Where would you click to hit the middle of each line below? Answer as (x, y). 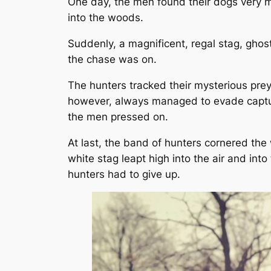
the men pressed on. (118, 116)
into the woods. (106, 18)
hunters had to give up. (124, 174)
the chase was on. (112, 59)
